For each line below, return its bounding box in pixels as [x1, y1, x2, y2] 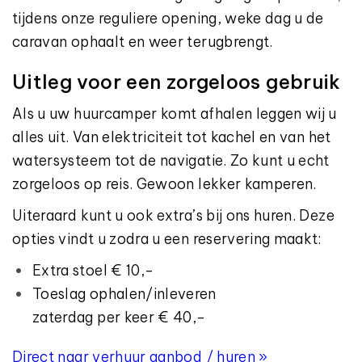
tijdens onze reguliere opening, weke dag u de [12, 9, 324, 27]
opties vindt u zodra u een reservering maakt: [12, 229, 322, 248]
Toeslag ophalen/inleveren [32, 284, 217, 303]
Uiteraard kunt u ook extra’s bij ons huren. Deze [12, 206, 335, 225]
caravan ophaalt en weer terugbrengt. [12, 32, 273, 51]
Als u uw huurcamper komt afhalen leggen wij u [12, 104, 337, 123]
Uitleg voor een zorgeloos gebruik [12, 69, 341, 94]
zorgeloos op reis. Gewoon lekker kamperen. [12, 175, 317, 193]
